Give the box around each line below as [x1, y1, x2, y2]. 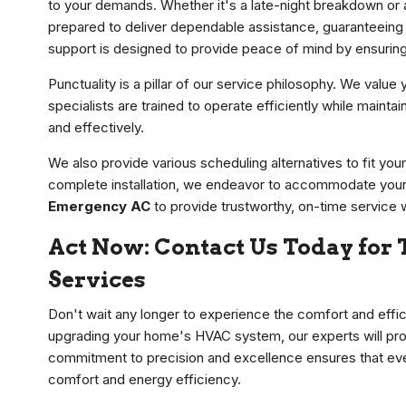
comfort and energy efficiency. [48, 371, 241, 389]
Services [48, 266, 146, 294]
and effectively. [48, 119, 144, 137]
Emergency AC [48, 198, 150, 216]
